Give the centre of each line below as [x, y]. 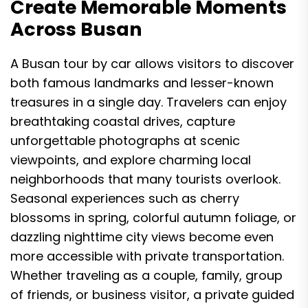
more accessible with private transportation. [147, 256]
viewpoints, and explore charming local [131, 160]
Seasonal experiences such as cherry [125, 198]
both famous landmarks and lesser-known [142, 83]
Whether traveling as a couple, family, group [146, 275]
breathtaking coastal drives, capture [123, 121]
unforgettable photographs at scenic [125, 141]
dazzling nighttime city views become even [142, 237]
